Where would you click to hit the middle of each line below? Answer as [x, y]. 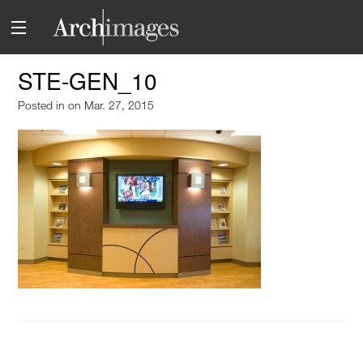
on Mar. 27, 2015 [111, 105]
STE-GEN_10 [88, 81]
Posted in [43, 105]
